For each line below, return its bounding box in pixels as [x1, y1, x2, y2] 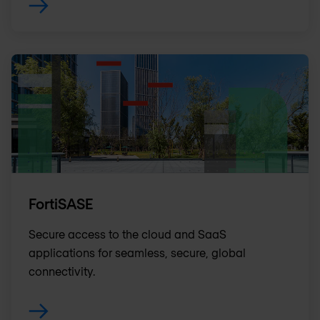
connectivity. [29, 264, 95, 278]
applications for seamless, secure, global [29, 245, 246, 259]
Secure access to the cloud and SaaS [29, 226, 226, 241]
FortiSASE [29, 194, 94, 212]
